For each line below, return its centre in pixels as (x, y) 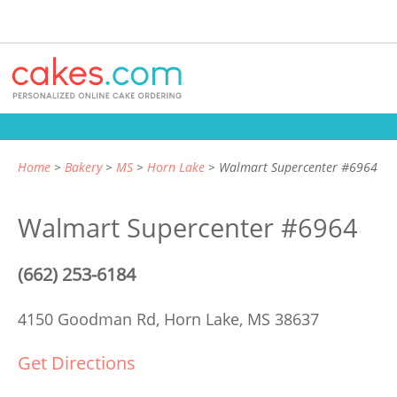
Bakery (83, 167)
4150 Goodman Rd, (91, 319)
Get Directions (77, 363)
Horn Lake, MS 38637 (241, 319)
